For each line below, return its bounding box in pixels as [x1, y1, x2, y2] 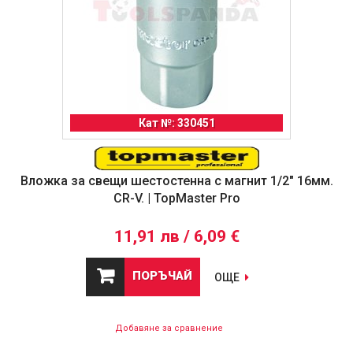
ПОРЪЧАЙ [132, 269, 192, 284]
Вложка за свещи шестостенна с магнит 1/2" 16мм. [20, 173, 333, 189]
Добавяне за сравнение [114, 323, 223, 334]
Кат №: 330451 [138, 117, 215, 130]
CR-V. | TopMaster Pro [113, 191, 240, 206]
